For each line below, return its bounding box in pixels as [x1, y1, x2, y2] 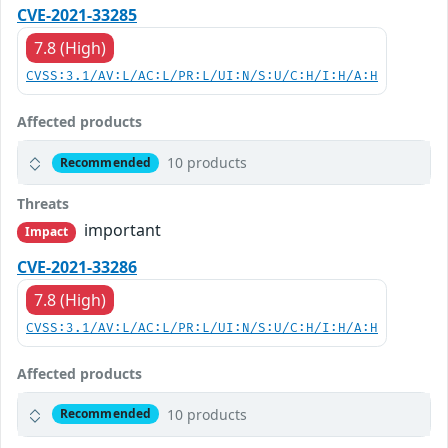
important [80, 219, 162, 242]
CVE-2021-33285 [17, 4, 137, 27]
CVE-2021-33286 [17, 255, 137, 278]
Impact [24, 223, 69, 241]
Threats [17, 194, 69, 214]
